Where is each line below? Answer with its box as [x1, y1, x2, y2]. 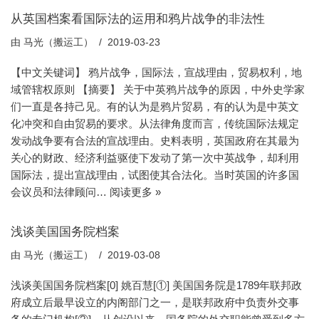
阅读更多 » [110, 185, 161, 198]
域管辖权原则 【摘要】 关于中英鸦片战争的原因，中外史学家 [11, 83, 305, 95]
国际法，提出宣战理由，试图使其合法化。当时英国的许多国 [11, 168, 299, 181]
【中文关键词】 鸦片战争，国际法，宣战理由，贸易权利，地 [11, 66, 302, 78]
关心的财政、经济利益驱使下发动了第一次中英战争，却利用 [11, 151, 299, 164]
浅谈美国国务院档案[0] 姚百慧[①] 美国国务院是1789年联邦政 [11, 278, 302, 291]
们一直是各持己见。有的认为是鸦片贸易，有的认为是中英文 [11, 100, 299, 113]
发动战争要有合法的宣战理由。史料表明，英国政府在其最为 [11, 134, 299, 147]
